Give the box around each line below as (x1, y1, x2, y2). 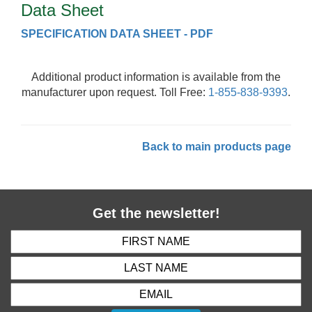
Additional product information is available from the (31, 71, 281, 84)
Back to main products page (142, 141, 291, 153)
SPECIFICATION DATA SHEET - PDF (21, 28, 213, 40)
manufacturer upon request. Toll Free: (22, 86, 208, 99)
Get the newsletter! (92, 205, 220, 221)
